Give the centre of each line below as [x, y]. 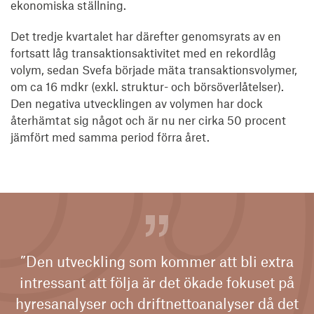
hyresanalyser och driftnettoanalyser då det [157, 303]
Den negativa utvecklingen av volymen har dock [137, 103]
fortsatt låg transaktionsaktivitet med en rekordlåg [143, 52]
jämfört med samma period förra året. [110, 136]
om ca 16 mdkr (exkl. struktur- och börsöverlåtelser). [147, 86]
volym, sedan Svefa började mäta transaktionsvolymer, [154, 69]
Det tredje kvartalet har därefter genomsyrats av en [146, 35]
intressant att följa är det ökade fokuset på [157, 282]
